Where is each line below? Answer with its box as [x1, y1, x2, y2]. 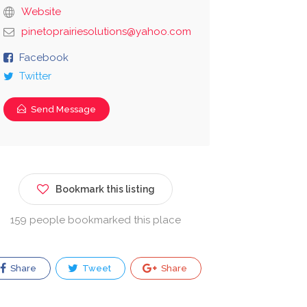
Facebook [19, 51, 69, 64]
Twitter [19, 70, 51, 83]
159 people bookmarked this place [10, 214, 181, 227]
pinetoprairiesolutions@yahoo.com [21, 25, 191, 38]
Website [21, 5, 61, 19]
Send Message [28, 104, 96, 115]
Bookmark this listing [55, 184, 155, 195]
